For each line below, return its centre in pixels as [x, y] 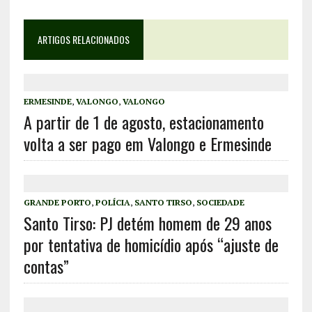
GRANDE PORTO [57, 203]
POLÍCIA [112, 203]
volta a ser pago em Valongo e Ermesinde [147, 144]
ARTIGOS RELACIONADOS [83, 40]
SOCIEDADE [220, 203]
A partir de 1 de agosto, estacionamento [143, 122]
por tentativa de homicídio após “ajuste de [151, 245]
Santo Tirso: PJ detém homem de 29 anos [147, 223]
